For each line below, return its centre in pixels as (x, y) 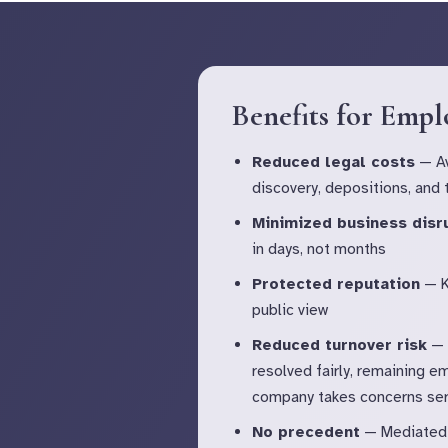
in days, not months (319, 248)
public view (290, 309)
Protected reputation (336, 283)
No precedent (306, 431)
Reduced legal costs (333, 161)
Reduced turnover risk (339, 344)
